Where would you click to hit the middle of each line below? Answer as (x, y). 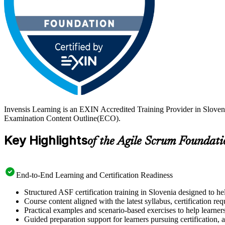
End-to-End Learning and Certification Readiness (94, 175)
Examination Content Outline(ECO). (62, 118)
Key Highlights (46, 140)
